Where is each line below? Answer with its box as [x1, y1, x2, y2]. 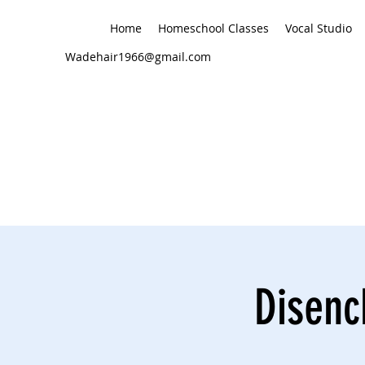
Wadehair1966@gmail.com [65, 49, 211, 64]
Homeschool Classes [158, 20, 269, 36]
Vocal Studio [285, 20, 352, 36]
